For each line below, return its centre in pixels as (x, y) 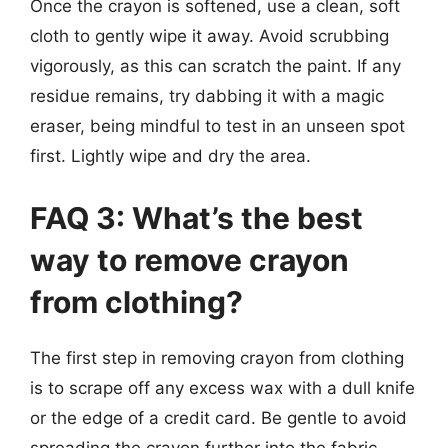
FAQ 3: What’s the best (196, 217)
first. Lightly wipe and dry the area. (170, 156)
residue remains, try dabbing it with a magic (207, 96)
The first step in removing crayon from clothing (217, 357)
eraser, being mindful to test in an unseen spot (217, 126)
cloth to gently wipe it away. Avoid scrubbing (209, 36)
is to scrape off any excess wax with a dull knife (222, 387)
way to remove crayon (189, 259)
